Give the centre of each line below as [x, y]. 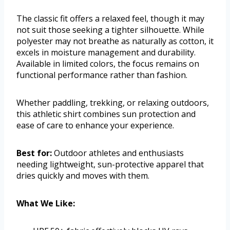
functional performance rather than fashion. [102, 75]
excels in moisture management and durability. [106, 53]
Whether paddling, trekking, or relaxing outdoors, [113, 103]
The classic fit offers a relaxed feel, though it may [110, 19]
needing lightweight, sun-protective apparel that [110, 165]
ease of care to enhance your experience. [95, 126]
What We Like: [46, 204]
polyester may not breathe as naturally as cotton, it [115, 41]
